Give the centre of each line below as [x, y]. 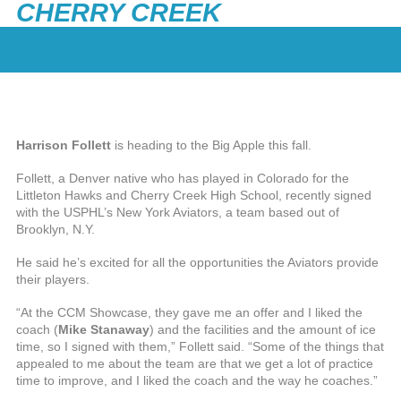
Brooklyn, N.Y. [55, 229]
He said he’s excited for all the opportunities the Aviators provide [197, 262]
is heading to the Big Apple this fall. [211, 145]
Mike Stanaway [104, 329]
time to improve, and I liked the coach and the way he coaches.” [197, 380]
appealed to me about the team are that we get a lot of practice [195, 363]
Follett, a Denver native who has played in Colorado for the [183, 178]
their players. [53, 279]
